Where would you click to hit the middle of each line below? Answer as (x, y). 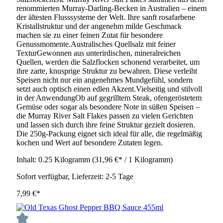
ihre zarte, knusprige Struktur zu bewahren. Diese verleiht (107, 71)
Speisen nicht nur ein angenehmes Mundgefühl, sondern (105, 80)
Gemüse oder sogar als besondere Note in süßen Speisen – (108, 107)
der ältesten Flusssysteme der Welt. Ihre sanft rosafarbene (106, 17)
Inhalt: (27, 160)
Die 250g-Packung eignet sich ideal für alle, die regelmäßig (109, 134)
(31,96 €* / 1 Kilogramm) (132, 160)
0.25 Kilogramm (65, 160)
